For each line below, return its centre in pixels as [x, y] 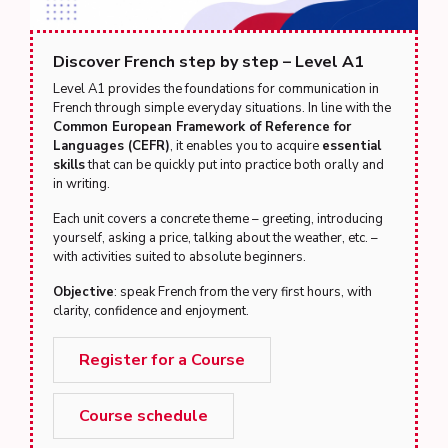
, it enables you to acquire [246, 146]
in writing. [81, 184]
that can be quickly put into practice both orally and [234, 165]
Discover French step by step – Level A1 [208, 62]
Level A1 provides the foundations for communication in [216, 89]
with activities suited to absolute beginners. [179, 257]
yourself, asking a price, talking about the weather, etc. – [215, 238]
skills [69, 165]
